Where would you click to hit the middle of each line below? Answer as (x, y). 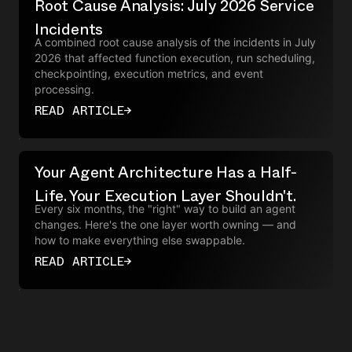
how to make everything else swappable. (140, 240)
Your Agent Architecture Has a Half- (166, 172)
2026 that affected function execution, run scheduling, (175, 57)
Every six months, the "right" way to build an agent (165, 208)
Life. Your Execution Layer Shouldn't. (165, 195)
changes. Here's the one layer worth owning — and (165, 224)
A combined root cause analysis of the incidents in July (175, 42)
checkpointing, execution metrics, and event (149, 73)
